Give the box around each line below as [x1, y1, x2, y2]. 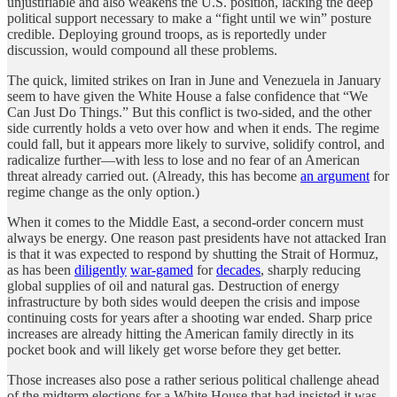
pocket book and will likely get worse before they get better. [7, 341, 341, 357]
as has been [7, 261, 74, 277]
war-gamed [130, 261, 193, 277]
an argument [300, 167, 370, 183]
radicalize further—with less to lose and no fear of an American [7, 152, 360, 167]
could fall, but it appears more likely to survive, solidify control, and [7, 136, 385, 152]
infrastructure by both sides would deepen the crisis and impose [7, 293, 360, 309]
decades [216, 261, 261, 277]
